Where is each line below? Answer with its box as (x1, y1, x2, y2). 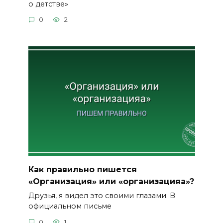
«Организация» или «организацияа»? (28, 176, 194, 186)
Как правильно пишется (28, 164, 137, 174)
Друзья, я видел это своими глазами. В (28, 191, 175, 201)
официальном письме (28, 202, 111, 211)
